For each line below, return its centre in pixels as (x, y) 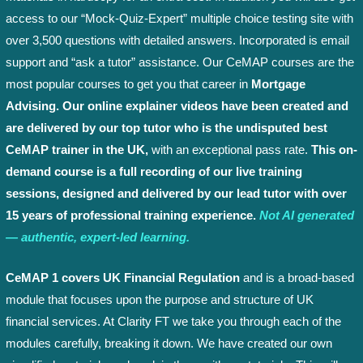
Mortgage (277, 84)
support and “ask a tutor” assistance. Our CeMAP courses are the (180, 62)
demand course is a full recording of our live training (154, 171)
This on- (334, 149)
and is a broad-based (297, 278)
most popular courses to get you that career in (127, 84)
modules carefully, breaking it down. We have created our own (169, 343)
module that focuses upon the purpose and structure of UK (160, 299)
